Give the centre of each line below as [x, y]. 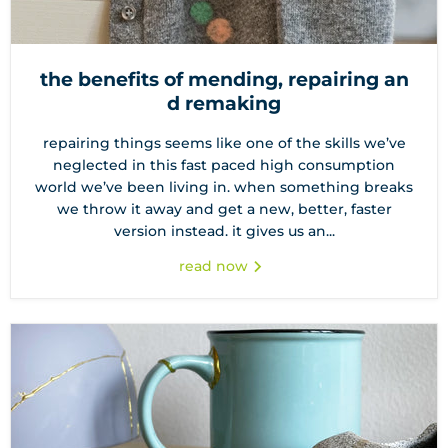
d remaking [224, 104]
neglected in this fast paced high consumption [224, 165]
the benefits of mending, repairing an [224, 80]
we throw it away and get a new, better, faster [224, 209]
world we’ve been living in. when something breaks [224, 187]
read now [215, 266]
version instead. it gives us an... [224, 231]
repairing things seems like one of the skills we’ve [224, 143]
